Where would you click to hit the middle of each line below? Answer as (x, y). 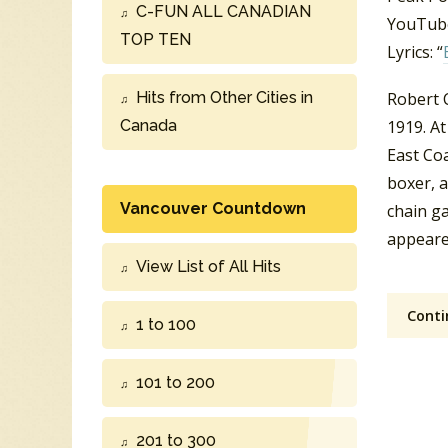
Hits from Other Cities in (224, 98)
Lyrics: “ (415, 52)
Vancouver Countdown (213, 209)
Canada (148, 126)
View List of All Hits (208, 267)
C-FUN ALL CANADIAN (223, 12)
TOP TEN (155, 40)
